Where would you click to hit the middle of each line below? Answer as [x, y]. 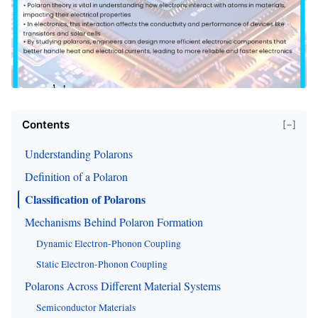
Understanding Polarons [79, 153]
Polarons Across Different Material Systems [123, 285]
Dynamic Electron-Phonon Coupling [109, 243]
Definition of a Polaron [76, 176]
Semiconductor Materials [86, 307]
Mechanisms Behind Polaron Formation [114, 221]
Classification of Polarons [85, 199]
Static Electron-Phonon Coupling [102, 264]
